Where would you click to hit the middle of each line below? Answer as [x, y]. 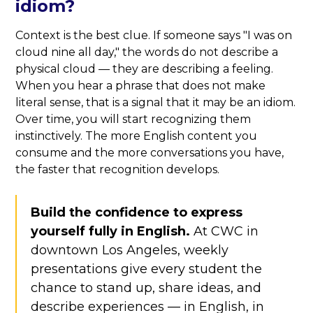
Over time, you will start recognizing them [133, 119]
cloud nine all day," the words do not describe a [147, 52]
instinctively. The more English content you [137, 136]
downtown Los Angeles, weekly [130, 250]
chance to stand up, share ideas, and [146, 288]
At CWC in [225, 232]
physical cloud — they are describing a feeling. [145, 69]
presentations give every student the [147, 269]
